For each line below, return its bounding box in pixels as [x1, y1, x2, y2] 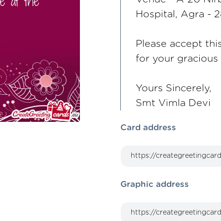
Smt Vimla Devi [136, 98, 211, 108]
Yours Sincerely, [136, 83, 215, 93]
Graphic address [120, 180, 189, 188]
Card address [120, 123, 176, 132]
